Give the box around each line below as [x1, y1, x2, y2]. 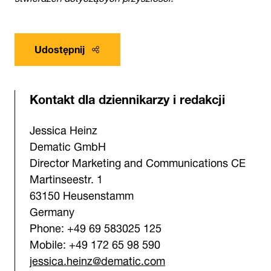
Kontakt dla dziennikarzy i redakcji [30, 86, 225, 109]
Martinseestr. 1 [30, 167, 103, 188]
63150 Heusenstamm [30, 183, 134, 204]
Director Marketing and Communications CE [30, 151, 246, 172]
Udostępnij [34, 39, 85, 57]
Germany [30, 200, 74, 221]
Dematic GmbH [30, 134, 106, 155]
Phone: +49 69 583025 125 [30, 216, 162, 237]
